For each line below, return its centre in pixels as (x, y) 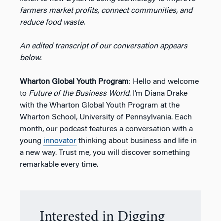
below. (31, 58)
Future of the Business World (79, 93)
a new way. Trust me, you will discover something (105, 153)
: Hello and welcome (164, 82)
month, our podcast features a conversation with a (106, 129)
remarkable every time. (59, 165)
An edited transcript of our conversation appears (104, 46)
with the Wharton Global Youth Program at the (100, 105)
